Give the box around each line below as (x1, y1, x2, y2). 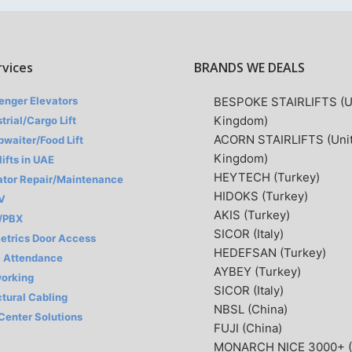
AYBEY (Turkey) (213, 264, 301, 279)
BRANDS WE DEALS (194, 59, 306, 76)
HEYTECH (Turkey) (213, 170, 320, 185)
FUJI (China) (213, 321, 282, 335)
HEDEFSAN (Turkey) (213, 245, 326, 260)
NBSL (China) (213, 302, 288, 317)
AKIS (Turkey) (213, 207, 290, 222)
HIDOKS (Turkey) (213, 189, 308, 203)
